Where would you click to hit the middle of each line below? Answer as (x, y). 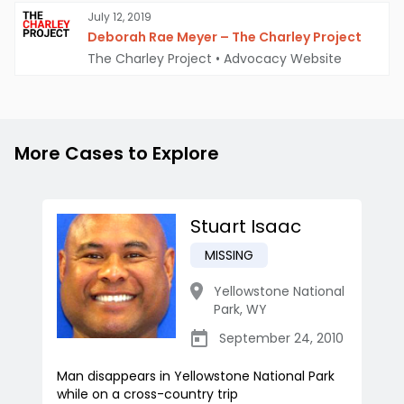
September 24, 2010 (281, 339)
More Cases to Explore (117, 154)
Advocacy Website (283, 59)
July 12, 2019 (119, 17)
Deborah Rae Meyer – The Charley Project (225, 37)
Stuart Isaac (246, 227)
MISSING (229, 256)
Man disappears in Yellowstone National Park (196, 376)
